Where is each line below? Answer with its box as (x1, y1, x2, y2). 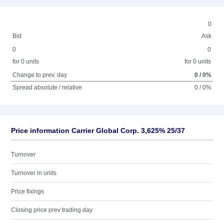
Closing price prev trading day (11, 206, 92, 213)
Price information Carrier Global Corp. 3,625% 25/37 (11, 126, 185, 134)
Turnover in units (11, 169, 56, 176)
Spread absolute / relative (12, 84, 82, 91)
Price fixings (11, 188, 44, 195)
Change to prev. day (12, 71, 67, 78)
